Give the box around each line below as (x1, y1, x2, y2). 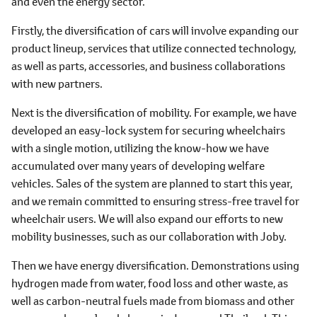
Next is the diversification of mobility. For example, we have (11, 105, 296, 120)
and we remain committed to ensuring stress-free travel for (11, 193, 299, 208)
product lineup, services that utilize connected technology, (11, 40, 296, 55)
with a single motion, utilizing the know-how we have (11, 140, 269, 155)
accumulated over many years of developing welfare (11, 158, 265, 173)
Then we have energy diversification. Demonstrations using (11, 258, 299, 272)
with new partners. (11, 76, 103, 91)
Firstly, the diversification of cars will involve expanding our (11, 23, 299, 38)
